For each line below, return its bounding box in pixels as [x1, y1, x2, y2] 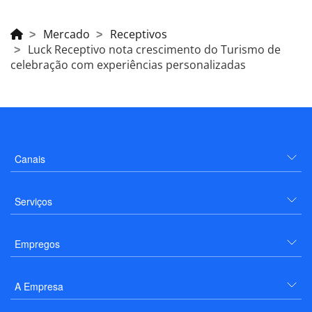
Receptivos [110, 26, 167, 42]
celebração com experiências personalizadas [10, 57, 246, 73]
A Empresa [15, 279, 63, 294]
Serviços [15, 194, 52, 209]
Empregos [15, 237, 60, 251]
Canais [15, 152, 45, 166]
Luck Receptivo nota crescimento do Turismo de [28, 42, 281, 58]
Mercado [43, 26, 90, 42]
